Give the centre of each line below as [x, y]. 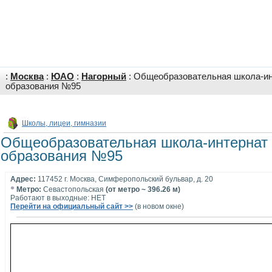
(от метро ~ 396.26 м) [143, 189]
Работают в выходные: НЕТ [58, 198]
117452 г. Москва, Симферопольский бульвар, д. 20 [124, 179]
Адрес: [23, 179]
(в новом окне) [158, 206]
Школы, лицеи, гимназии [64, 123]
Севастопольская [73, 189]
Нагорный [104, 76]
